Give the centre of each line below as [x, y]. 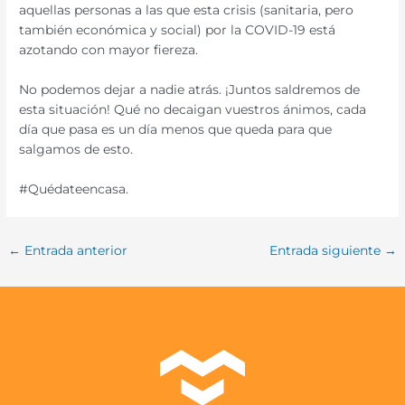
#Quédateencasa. [74, 188]
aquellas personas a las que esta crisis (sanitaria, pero [187, 9]
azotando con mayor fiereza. [109, 49]
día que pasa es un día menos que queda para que [176, 129]
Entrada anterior [75, 250]
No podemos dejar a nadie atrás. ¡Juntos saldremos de [190, 89]
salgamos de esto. [76, 149]
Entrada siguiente [326, 250]
